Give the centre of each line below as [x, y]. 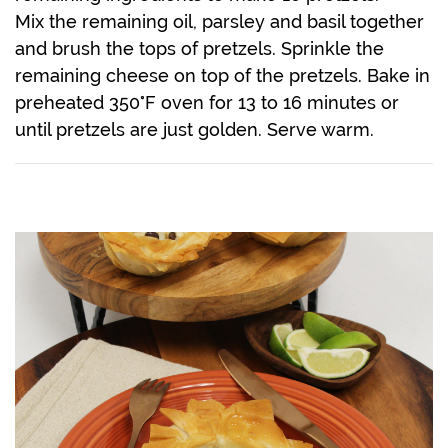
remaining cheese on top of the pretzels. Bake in [222, 76]
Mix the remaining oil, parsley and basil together [219, 22]
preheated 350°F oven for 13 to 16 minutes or [207, 103]
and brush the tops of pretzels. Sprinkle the [199, 49]
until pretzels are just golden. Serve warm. [194, 130]
